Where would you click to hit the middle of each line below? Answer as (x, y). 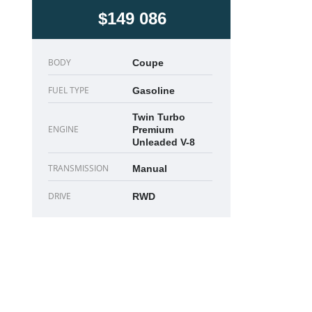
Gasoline (154, 91)
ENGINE (63, 129)
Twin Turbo (159, 117)
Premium (153, 130)
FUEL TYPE (69, 90)
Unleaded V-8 (164, 142)
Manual (150, 169)
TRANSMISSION (78, 168)
